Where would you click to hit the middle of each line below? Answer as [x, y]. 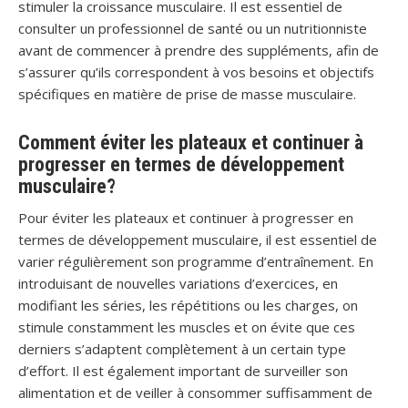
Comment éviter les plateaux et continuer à [191, 143]
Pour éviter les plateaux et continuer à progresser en [186, 218]
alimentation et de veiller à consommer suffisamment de [195, 393]
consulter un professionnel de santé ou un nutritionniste [193, 28]
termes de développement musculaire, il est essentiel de [198, 240]
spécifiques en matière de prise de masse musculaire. [187, 94]
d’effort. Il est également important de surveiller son [183, 371]
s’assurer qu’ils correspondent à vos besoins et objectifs [196, 72]
